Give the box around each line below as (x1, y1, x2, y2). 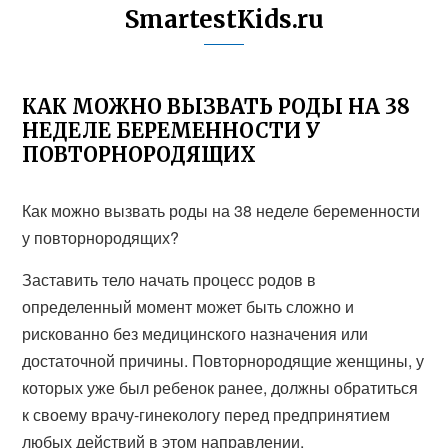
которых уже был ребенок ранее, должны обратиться (22, 376, 419, 399)
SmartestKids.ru (124, 4, 324, 35)
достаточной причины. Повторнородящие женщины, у (22, 349, 425, 372)
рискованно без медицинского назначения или (22, 322, 369, 345)
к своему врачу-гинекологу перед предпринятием (22, 403, 391, 426)
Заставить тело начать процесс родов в (22, 268, 317, 291)
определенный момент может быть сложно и (22, 295, 355, 318)
